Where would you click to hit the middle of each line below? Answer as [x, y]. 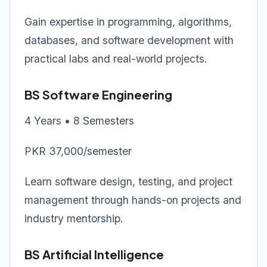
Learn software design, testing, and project [128, 181]
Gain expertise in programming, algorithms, [128, 22]
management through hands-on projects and [133, 200]
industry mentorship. [74, 218]
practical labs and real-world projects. [116, 59]
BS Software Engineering [98, 94]
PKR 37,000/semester [78, 151]
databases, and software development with [129, 40]
